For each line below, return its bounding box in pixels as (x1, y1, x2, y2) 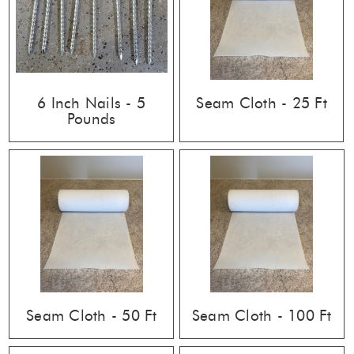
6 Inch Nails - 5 (37, 93, 146, 112)
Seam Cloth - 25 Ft (196, 93, 327, 112)
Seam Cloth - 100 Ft (191, 306, 332, 325)
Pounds (66, 109, 116, 128)
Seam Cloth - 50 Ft (26, 306, 157, 325)
